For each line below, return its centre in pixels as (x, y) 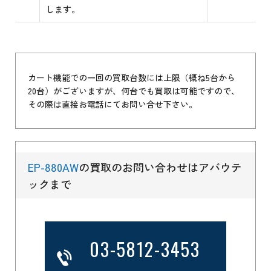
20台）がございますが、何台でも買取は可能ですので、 (134, 91)
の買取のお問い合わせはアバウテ (161, 167)
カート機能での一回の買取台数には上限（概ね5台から (132, 78)
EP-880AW (54, 167)
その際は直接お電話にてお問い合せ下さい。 (113, 104)
